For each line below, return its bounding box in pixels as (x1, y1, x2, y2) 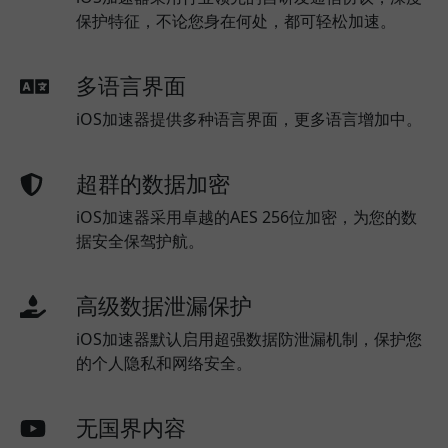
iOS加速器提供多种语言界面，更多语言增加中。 (76, 107, 422, 130)
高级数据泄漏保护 (76, 290, 252, 320)
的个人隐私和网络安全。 (76, 351, 252, 374)
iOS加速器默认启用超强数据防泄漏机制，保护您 (76, 327, 422, 350)
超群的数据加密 (76, 168, 230, 198)
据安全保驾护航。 (76, 229, 204, 252)
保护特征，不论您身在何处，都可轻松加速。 (76, 9, 396, 32)
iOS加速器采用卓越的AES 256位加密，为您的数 (76, 205, 417, 228)
